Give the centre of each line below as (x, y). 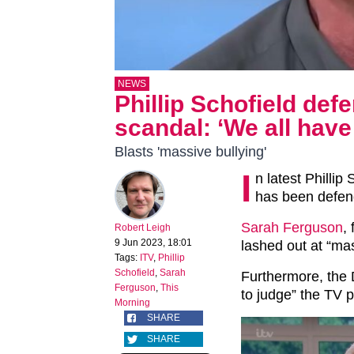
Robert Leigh (143, 228)
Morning (132, 303)
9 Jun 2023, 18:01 (153, 243)
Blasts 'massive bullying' (190, 152)
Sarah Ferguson (292, 228)
